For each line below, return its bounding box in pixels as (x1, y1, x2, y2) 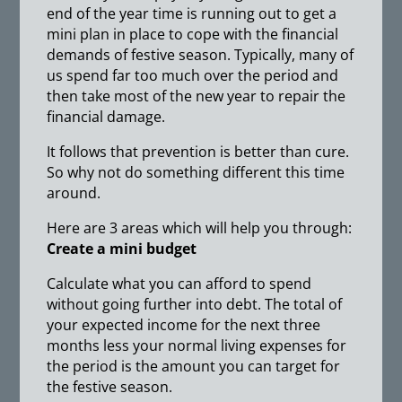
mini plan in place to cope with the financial (47, 24, 339, 44)
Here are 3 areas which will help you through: (47, 218, 353, 238)
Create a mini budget (47, 239, 197, 258)
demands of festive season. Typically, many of (47, 45, 354, 65)
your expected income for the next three (47, 315, 321, 335)
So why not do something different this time (47, 162, 345, 182)
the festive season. (47, 377, 173, 397)
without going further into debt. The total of (47, 294, 343, 314)
